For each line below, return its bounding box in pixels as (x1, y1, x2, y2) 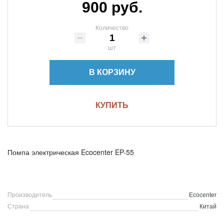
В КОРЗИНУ (88, 67, 135, 76)
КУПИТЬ (95, 100, 128, 109)
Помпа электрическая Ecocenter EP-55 (7, 146, 134, 157)
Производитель (7, 191, 52, 198)
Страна (7, 202, 29, 210)
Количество (95, 24, 128, 31)
